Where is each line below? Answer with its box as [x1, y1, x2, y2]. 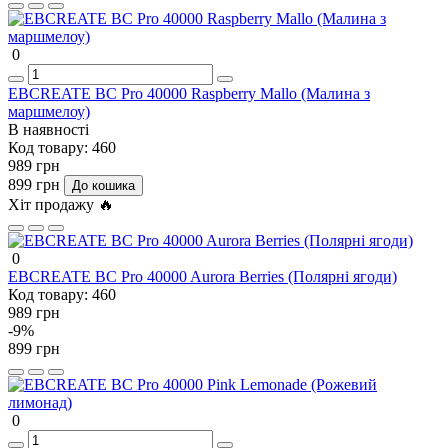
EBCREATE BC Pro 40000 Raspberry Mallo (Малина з [8, 84, 370, 102]
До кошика [72, 177, 135, 193]
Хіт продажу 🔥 [8, 195, 114, 213]
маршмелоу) [8, 102, 90, 120]
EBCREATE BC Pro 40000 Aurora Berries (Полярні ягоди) [8, 267, 397, 285]
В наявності [8, 120, 89, 138]
